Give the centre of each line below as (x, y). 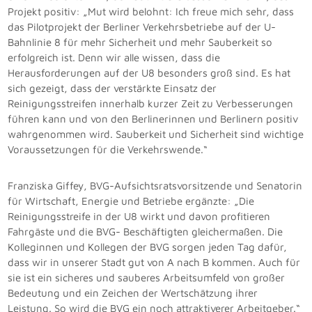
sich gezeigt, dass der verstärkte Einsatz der (112, 88)
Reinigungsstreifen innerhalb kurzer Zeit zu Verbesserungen (151, 104)
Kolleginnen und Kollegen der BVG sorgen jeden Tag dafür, (148, 247)
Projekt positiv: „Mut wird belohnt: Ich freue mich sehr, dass (151, 12)
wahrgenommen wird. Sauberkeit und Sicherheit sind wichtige (156, 134)
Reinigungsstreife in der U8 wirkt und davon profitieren (139, 217)
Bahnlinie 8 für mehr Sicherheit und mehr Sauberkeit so (140, 42)
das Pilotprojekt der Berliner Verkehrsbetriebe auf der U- (142, 27)
